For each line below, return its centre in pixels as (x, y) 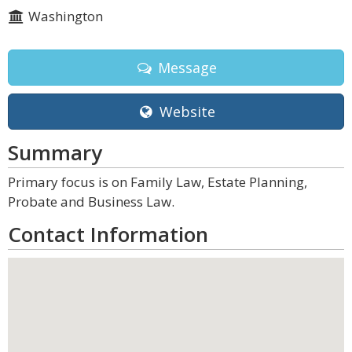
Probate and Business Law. (91, 202)
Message (185, 68)
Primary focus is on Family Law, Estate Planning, (158, 182)
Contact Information (108, 234)
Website (185, 112)
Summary (55, 152)
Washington (64, 16)
